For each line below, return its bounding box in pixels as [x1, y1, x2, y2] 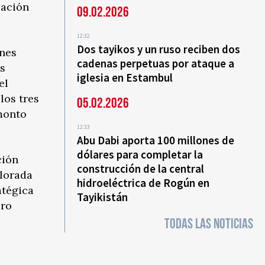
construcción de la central [77, 161, 205, 176]
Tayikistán [77, 190, 128, 204]
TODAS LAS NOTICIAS [164, 215, 253, 232]
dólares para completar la [77, 147, 203, 161]
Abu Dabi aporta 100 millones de [77, 133, 235, 147]
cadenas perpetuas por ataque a [77, 56, 235, 70]
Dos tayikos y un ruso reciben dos [77, 42, 241, 56]
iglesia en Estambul [77, 70, 173, 85]
